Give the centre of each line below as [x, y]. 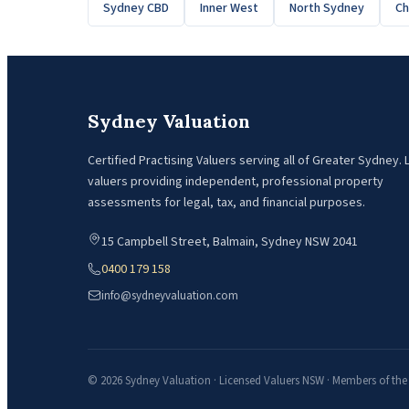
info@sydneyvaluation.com [170, 295]
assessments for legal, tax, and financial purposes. [226, 202]
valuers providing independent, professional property [236, 181]
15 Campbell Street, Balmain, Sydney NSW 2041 [230, 241]
